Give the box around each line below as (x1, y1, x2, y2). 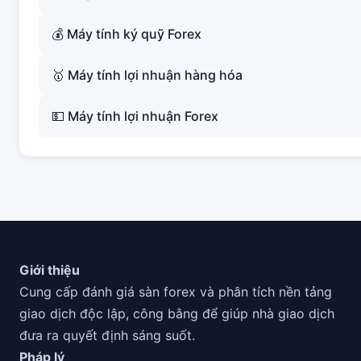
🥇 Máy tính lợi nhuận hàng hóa (52, 67, 243, 83)
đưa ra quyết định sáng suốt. (19, 327, 195, 343)
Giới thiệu (19, 262, 80, 278)
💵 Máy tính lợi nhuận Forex (52, 108, 218, 124)
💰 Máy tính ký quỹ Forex (52, 26, 201, 42)
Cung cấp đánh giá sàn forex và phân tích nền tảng (19, 284, 332, 300)
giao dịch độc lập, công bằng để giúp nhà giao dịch (19, 305, 334, 322)
